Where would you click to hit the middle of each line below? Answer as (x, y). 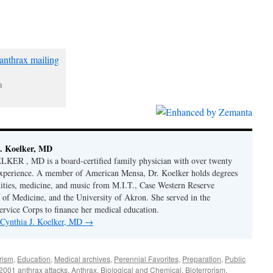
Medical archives (82, 259)
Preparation (202, 259)
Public (235, 259)
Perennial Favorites (146, 259)
